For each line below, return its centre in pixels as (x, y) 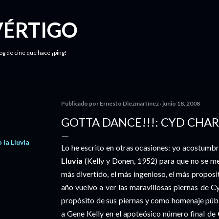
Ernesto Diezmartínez (129, 103)
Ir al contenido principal (109, 12)
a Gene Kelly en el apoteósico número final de (139, 213)
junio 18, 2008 (181, 103)
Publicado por (80, 103)
